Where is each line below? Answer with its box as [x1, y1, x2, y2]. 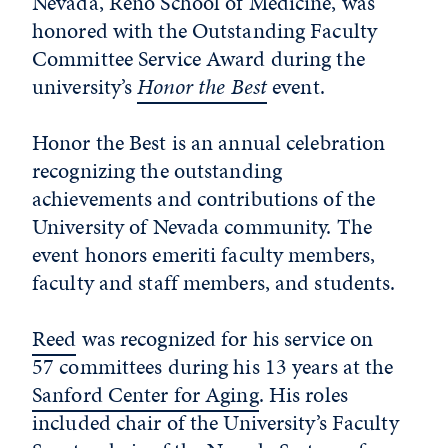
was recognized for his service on [76, 323, 374, 354]
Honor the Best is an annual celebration [32, 127, 386, 158]
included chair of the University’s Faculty [32, 407, 399, 438]
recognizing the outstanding [32, 155, 283, 186]
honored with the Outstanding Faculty [32, 15, 378, 46]
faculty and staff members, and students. [32, 267, 396, 298]
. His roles [258, 379, 348, 410]
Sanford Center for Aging [32, 379, 259, 410]
